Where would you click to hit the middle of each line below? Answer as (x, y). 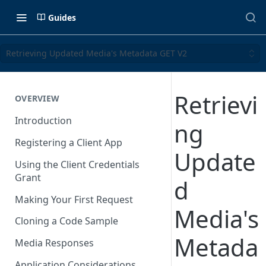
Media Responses (54, 243)
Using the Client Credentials (77, 164)
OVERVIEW (37, 98)
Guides (62, 17)
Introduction (43, 121)
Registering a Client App (69, 143)
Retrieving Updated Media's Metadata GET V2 (96, 53)
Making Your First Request (74, 199)
